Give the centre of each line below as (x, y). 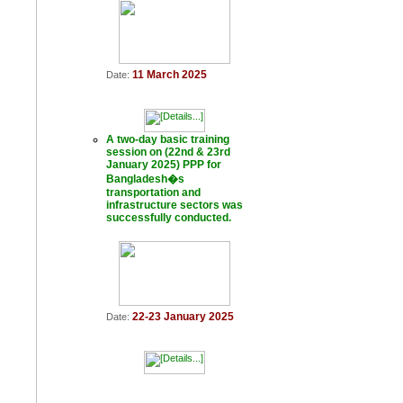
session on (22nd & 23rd (168, 152)
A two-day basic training (168, 139)
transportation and (153, 193)
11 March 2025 (170, 75)
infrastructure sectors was (175, 205)
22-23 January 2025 (183, 317)
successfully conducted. (169, 218)
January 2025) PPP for (164, 165)
